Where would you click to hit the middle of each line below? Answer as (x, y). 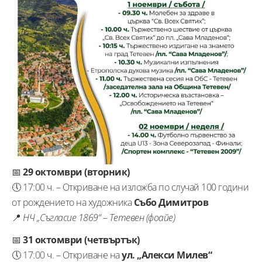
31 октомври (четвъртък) (81, 239)
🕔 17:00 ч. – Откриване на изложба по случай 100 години (130, 187)
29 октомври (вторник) (76, 172)
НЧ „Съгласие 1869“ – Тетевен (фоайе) (99, 217)
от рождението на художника (73, 202)
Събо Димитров (171, 202)
